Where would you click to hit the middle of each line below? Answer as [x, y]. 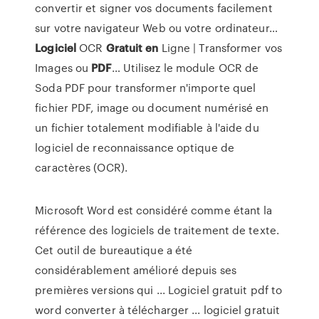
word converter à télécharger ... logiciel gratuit [158, 310]
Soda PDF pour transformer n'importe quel [146, 88]
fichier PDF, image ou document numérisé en [152, 108]
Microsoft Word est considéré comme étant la [154, 210]
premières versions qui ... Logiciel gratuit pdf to [159, 290]
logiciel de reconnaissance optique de [135, 147]
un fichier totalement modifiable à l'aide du [147, 127]
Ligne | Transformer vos [220, 48]
